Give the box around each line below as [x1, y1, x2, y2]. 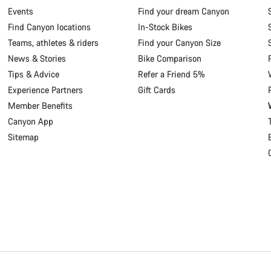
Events [8, 5, 34, 18]
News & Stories [8, 53, 67, 65]
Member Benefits [8, 100, 73, 112]
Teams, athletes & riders [8, 37, 99, 49]
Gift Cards [137, 84, 175, 96]
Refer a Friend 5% [137, 68, 205, 80]
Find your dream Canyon [137, 5, 229, 18]
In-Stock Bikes [137, 21, 192, 33]
